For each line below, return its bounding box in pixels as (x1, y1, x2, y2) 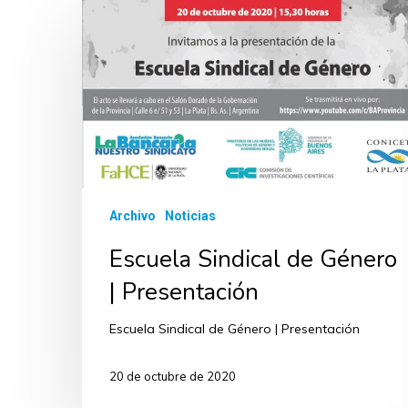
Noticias (165, 209, 216, 224)
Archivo (109, 209, 156, 224)
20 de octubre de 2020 (109, 368, 236, 383)
